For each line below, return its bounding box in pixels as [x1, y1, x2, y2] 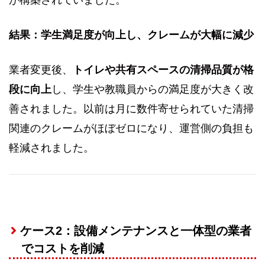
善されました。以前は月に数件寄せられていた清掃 [9, 103, 254, 115]
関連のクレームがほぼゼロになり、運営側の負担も [9, 122, 254, 135]
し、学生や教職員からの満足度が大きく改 [51, 83, 254, 96]
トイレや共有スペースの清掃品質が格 [73, 64, 254, 76]
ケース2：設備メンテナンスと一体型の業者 [20, 224, 251, 237]
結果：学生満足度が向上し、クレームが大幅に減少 [9, 29, 254, 41]
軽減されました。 [9, 142, 94, 154]
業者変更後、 [9, 64, 73, 76]
